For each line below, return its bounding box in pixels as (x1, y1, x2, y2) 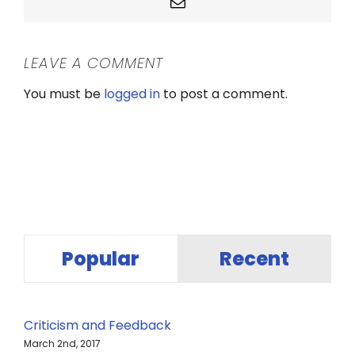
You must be (24, 85, 104, 104)
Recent (219, 246, 289, 273)
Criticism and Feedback (24, 316, 171, 335)
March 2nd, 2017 (24, 337, 101, 351)
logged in (104, 85, 160, 104)
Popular (62, 246, 140, 273)
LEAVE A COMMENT (24, 53, 163, 74)
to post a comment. (160, 85, 288, 104)
